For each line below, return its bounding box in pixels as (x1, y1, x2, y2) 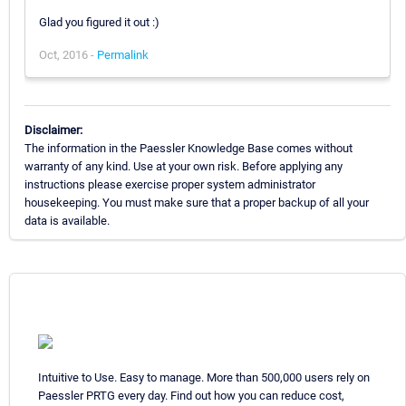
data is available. (24, 213, 110, 227)
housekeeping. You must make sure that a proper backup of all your (24, 195, 369, 209)
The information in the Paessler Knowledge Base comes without (24, 140, 353, 155)
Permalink (97, 47, 149, 62)
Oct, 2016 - (39, 47, 97, 62)
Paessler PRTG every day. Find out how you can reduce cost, (38, 388, 344, 402)
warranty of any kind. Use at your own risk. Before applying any (24, 159, 343, 173)
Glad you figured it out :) (39, 14, 159, 29)
